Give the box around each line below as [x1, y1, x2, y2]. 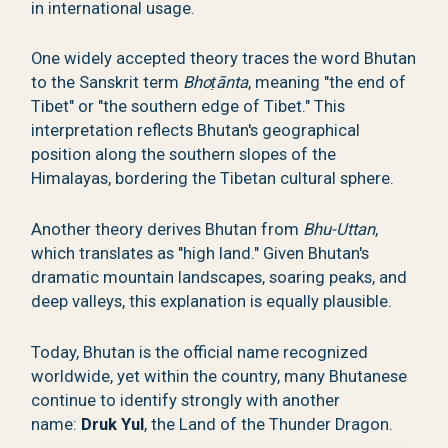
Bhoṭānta [183, 73, 249, 93]
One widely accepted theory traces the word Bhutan [31, 49, 417, 69]
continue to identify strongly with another [31, 390, 341, 410]
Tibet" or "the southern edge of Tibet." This [31, 97, 346, 117]
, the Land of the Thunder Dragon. [144, 414, 394, 434]
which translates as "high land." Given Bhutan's [31, 243, 370, 263]
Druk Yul [81, 414, 145, 434]
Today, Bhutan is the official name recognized [31, 342, 369, 362]
